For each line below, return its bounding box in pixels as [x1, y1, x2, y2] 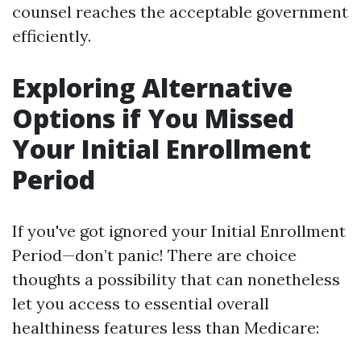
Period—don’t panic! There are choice [12, 245, 297, 265]
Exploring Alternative [12, 70, 293, 105]
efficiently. [12, 26, 91, 46]
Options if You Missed [12, 101, 294, 135]
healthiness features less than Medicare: [12, 317, 319, 338]
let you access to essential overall [12, 293, 269, 313]
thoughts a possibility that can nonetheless [12, 269, 340, 289]
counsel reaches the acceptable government [12, 2, 348, 22]
